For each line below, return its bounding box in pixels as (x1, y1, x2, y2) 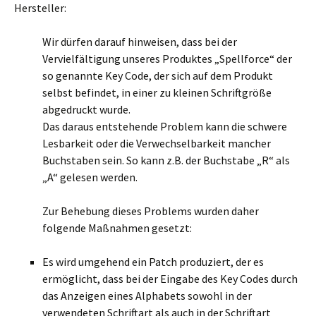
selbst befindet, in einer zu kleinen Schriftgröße (42, 85, 272, 99)
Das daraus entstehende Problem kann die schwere (42, 119, 287, 133)
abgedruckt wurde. (42, 102, 130, 116)
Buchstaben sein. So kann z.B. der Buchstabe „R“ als (42, 153, 290, 167)
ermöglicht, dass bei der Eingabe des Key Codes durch (42, 272, 298, 286)
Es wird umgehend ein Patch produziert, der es (42, 255, 264, 269)
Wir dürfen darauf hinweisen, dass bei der (42, 35, 237, 49)
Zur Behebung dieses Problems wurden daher (42, 204, 259, 218)
